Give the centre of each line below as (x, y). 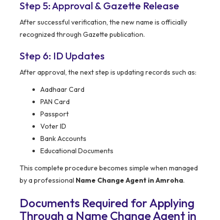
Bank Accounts (63, 139)
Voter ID (53, 126)
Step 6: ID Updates (62, 56)
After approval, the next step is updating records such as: (108, 72)
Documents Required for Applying (107, 203)
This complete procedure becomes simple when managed (109, 168)
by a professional (48, 180)
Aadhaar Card (62, 90)
